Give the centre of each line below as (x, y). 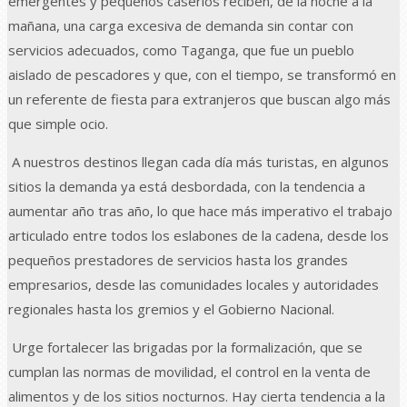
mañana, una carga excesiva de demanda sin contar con (181, 25)
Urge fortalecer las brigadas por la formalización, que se (185, 347)
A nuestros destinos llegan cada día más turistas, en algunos (199, 161)
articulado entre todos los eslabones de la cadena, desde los (199, 235)
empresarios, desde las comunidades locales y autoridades (194, 284)
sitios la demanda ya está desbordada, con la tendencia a (187, 186)
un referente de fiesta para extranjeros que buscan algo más (199, 99)
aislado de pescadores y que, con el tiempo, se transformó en (202, 74)
